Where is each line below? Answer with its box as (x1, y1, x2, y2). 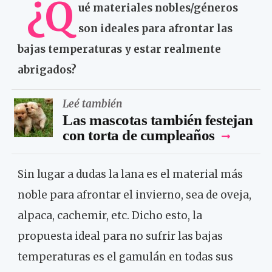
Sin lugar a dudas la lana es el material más (18, 167, 243, 181)
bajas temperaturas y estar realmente (18, 42, 221, 56)
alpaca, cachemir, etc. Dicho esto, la (18, 208, 202, 222)
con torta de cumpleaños (63, 126, 215, 143)
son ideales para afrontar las (78, 21, 233, 35)
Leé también (63, 97, 123, 110)
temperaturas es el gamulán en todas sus (18, 250, 233, 263)
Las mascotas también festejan (63, 111, 253, 128)
